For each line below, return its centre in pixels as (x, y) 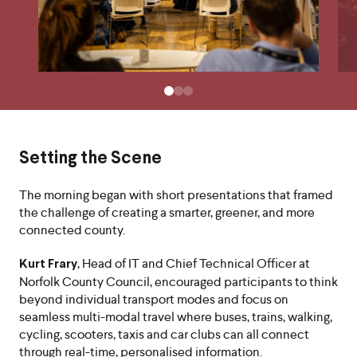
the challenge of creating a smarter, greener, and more (167, 212)
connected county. (72, 230)
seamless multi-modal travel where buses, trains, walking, (176, 317)
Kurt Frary (48, 264)
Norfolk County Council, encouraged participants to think (178, 282)
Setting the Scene (90, 159)
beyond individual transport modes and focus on (154, 299)
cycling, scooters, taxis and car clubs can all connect (164, 334)
